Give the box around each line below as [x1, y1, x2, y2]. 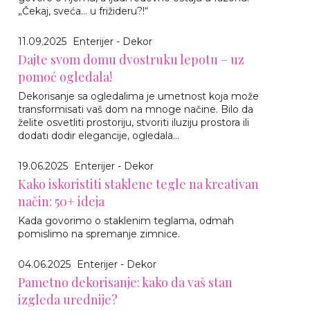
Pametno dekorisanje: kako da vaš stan [18, 274, 232, 291]
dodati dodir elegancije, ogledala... [18, 129, 179, 142]
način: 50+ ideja [18, 193, 104, 210]
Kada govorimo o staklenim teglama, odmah [18, 215, 234, 227]
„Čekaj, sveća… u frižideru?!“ [18, 5, 148, 17]
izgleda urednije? [18, 291, 118, 308]
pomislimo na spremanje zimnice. [18, 228, 180, 240]
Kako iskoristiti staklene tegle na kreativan [18, 176, 259, 192]
